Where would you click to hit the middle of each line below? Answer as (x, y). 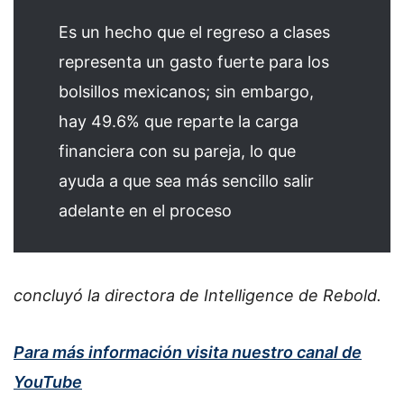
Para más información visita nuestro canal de (188, 353)
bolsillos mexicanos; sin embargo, (186, 92)
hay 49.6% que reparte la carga (179, 122)
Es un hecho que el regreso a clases (194, 32)
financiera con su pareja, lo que (177, 151)
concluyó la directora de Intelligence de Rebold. (197, 295)
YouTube (48, 382)
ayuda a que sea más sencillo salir (186, 181)
